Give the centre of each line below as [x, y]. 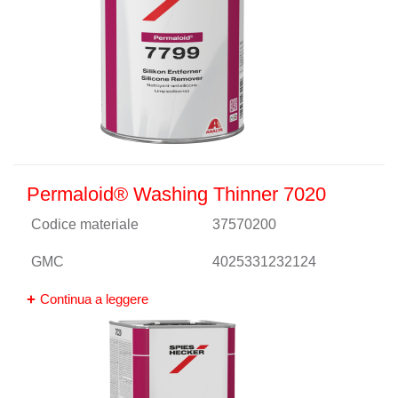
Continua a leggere [94, 299]
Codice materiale [85, 224]
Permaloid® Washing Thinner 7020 [176, 194]
